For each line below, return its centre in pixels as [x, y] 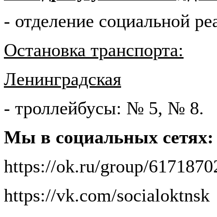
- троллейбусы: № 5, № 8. [104, 108]
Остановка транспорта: [94, 50]
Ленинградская [62, 79]
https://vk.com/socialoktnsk [107, 195]
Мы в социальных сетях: [109, 137]
